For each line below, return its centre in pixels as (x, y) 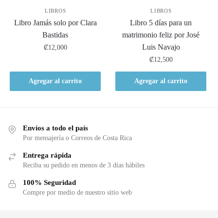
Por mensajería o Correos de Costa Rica (77, 138)
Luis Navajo (161, 47)
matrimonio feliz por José (161, 35)
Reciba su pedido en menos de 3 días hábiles (84, 165)
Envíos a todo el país (55, 128)
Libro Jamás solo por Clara (55, 23)
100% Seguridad (49, 183)
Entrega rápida (47, 155)
